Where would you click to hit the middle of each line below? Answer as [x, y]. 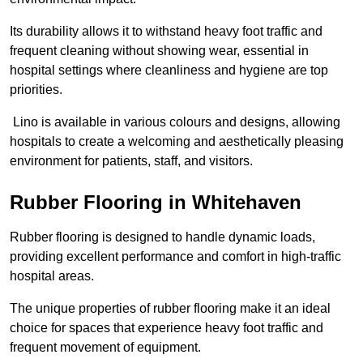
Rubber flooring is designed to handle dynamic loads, [162, 237]
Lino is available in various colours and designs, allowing [175, 122]
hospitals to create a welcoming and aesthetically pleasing [177, 142]
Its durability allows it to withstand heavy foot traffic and [166, 32]
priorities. [36, 90]
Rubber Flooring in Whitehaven [156, 203]
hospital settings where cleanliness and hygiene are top [169, 70]
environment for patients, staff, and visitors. [131, 161]
